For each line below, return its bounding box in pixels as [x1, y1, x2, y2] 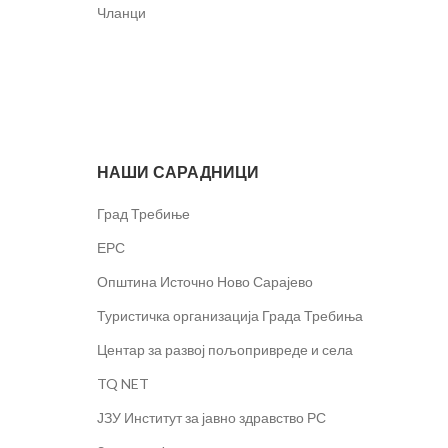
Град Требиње [96, 205, 190, 222]
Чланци [96, 4, 146, 21]
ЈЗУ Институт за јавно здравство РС [96, 409, 326, 426]
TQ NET [96, 375, 149, 392]
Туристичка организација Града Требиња [96, 307, 363, 324]
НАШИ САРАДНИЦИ [96, 161, 259, 184]
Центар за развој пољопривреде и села [96, 341, 353, 358]
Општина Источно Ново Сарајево [96, 273, 313, 290]
